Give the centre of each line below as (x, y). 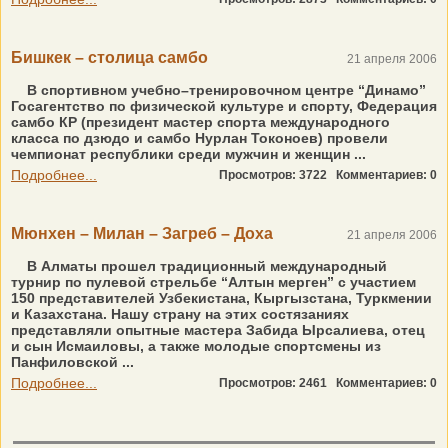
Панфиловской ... (72, 362)
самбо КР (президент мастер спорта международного (200, 122)
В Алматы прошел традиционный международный (205, 266)
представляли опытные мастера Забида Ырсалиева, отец (218, 330)
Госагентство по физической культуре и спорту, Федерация (224, 106)
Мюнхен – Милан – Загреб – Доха (142, 233)
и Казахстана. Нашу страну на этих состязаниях (180, 314)
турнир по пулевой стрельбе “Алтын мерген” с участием (213, 282)
